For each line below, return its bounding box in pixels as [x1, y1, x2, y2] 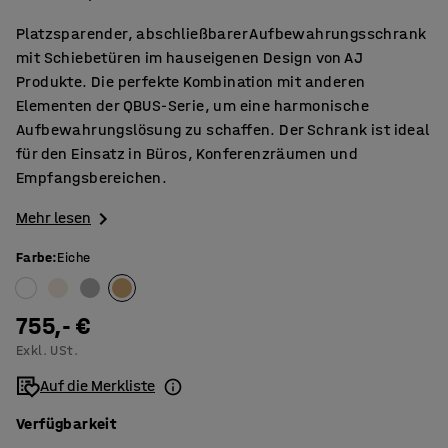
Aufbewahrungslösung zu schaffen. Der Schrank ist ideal [16, 120, 430, 139]
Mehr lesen [16, 208, 91, 227]
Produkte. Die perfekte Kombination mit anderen [16, 72, 366, 91]
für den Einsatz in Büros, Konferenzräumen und [16, 144, 358, 163]
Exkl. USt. [16, 342, 78, 360]
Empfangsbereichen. [16, 168, 168, 187]
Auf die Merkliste [40, 376, 155, 396]
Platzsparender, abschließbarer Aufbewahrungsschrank [16, 24, 427, 43]
